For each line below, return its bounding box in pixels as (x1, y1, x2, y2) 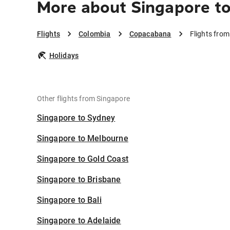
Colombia (78, 30, 111, 39)
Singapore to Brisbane (36, 175, 121, 185)
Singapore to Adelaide (36, 216, 121, 226)
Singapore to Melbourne (36, 133, 128, 144)
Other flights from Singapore (36, 94, 130, 103)
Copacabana (129, 30, 171, 39)
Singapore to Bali (36, 195, 102, 205)
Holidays (49, 51, 79, 60)
